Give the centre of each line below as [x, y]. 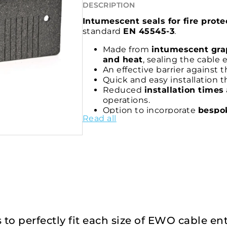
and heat [123, 60]
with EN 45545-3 [140, 141]
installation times [184, 90]
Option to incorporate [150, 110]
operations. [126, 100]
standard [103, 31]
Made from [127, 50]
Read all [99, 119]
